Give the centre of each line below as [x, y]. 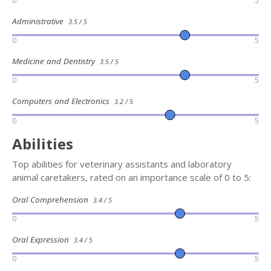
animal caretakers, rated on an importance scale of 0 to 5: [132, 177]
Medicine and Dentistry [56, 61]
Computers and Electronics [63, 101]
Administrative [40, 21]
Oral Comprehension [53, 199]
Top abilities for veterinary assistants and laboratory [122, 164]
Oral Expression [43, 240]
